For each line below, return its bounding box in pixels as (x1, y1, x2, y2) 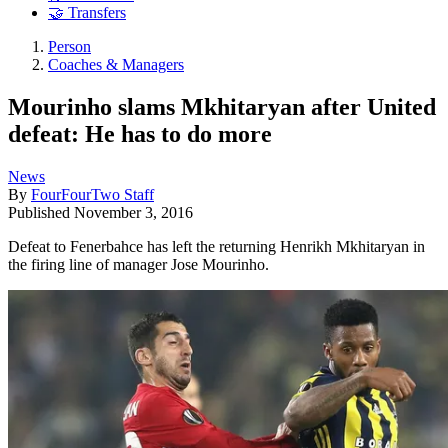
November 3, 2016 (74, 203, 193, 221)
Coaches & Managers (48, 56, 184, 74)
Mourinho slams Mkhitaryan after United (8, 93, 436, 120)
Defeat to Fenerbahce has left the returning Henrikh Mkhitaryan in (8, 237, 425, 255)
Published (8, 203, 74, 221)
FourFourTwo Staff (31, 185, 154, 203)
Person (48, 38, 91, 56)
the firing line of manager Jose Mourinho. (8, 255, 269, 273)
